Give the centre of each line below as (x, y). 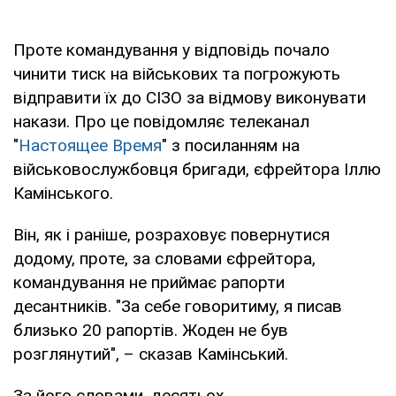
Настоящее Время (90, 145)
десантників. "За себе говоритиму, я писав (178, 306)
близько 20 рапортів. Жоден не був (151, 330)
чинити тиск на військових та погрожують (177, 73)
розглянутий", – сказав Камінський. (151, 354)
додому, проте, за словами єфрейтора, (164, 258)
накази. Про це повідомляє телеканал (161, 121)
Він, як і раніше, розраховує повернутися (171, 234)
